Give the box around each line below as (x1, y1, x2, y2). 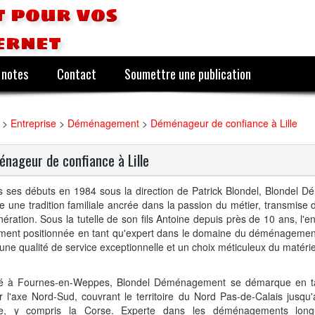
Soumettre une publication (124, 64, 252, 83)
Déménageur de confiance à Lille (150, 116, 297, 130)
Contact (56, 64, 96, 83)
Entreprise (11, 116, 56, 130)
